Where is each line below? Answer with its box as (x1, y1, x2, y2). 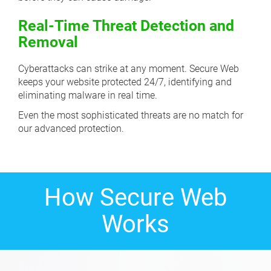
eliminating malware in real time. (18, 90, 157, 101)
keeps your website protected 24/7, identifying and (18, 76, 232, 88)
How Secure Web (44, 183, 227, 212)
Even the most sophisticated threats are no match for (18, 109, 243, 121)
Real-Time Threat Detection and (18, 17, 234, 34)
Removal (18, 33, 78, 51)
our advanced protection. (18, 123, 124, 134)
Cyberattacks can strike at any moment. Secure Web (18, 63, 239, 74)
